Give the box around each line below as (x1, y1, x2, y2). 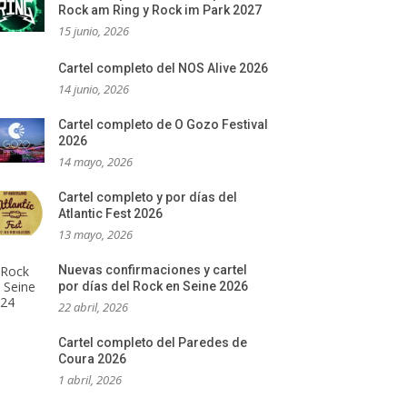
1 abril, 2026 (58, 372, 122, 388)
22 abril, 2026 (58, 299, 128, 315)
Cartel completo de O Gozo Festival (58, 117, 268, 132)
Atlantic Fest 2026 (58, 206, 163, 221)
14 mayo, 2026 (58, 154, 133, 170)
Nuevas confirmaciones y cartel (58, 263, 247, 277)
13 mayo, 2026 (58, 226, 133, 243)
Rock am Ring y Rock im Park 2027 (58, 3, 262, 17)
